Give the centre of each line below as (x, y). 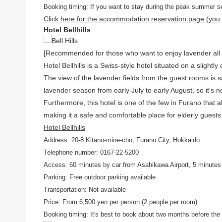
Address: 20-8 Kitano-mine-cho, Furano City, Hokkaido (122, 140)
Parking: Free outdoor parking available (100, 177)
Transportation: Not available (85, 190)
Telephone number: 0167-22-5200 (91, 153)
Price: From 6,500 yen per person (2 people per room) (120, 202)
